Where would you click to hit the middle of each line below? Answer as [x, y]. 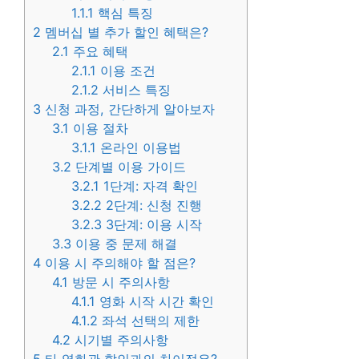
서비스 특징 [135, 89]
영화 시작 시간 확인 [155, 301]
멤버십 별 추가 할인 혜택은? [125, 32]
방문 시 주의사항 [119, 282]
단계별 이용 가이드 [129, 166]
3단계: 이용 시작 [152, 224]
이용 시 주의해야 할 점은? [118, 262]
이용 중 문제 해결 [125, 243]
